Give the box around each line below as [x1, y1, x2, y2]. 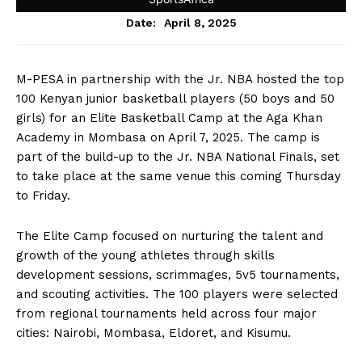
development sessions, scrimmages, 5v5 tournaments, [16, 267, 339, 282]
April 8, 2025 [163, 15, 237, 29]
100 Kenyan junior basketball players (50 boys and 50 [16, 91, 335, 106]
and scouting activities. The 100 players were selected [16, 287, 338, 301]
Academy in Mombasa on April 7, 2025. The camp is [16, 130, 320, 145]
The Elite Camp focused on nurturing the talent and [16, 229, 323, 243]
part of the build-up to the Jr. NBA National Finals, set [16, 149, 339, 164]
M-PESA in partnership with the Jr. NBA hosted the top [16, 72, 344, 86]
